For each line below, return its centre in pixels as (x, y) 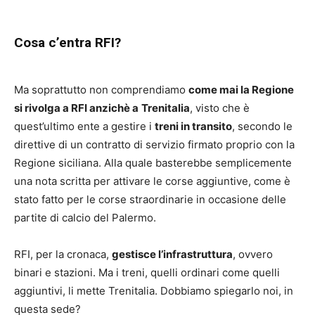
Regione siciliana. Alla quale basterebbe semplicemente (153, 163)
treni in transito (193, 127)
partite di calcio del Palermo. (85, 218)
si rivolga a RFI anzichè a (76, 108)
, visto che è (220, 108)
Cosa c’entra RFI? (67, 43)
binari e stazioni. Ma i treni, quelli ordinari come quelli (147, 273)
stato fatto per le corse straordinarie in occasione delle (150, 200)
